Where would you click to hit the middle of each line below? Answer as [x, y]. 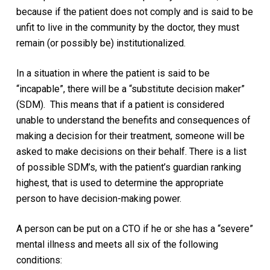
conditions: [39, 260]
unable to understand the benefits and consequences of [133, 120]
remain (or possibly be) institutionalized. [101, 43]
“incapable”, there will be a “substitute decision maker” [130, 89]
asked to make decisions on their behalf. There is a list [131, 151]
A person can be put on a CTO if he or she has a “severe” [134, 228]
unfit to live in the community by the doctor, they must [127, 27]
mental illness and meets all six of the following [117, 244]
